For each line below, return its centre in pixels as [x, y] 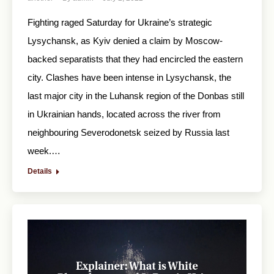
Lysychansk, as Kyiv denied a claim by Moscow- [125, 41]
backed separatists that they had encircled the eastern [135, 59]
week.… [44, 151]
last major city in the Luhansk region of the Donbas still [136, 96]
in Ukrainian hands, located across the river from [124, 114]
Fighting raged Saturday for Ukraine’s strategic [120, 23]
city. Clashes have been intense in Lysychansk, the [129, 78]
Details [40, 172]
